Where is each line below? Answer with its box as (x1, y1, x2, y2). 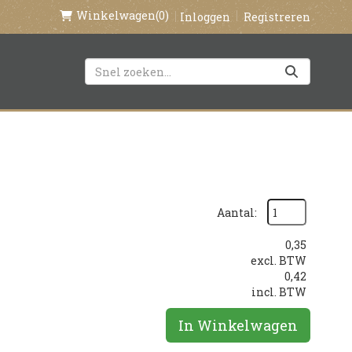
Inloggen (180, 9, 230, 24)
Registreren (244, 9, 310, 24)
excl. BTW (251, 253, 306, 268)
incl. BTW (251, 284, 306, 299)
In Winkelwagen (178, 316, 298, 335)
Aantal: (217, 204, 257, 220)
